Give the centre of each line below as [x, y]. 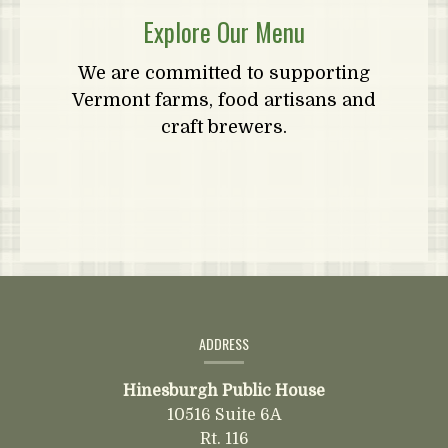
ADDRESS [224, 343]
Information [74, 345]
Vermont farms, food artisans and [224, 100]
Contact [56, 318]
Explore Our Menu [224, 31]
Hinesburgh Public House [224, 391]
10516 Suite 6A [224, 415]
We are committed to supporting [224, 73]
